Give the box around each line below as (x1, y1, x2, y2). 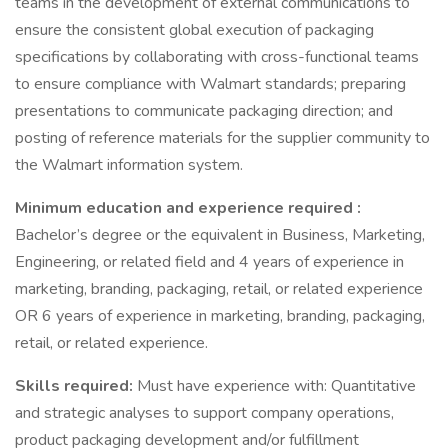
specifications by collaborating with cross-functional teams (15, 46, 419, 68)
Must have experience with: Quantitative (137, 375, 416, 397)
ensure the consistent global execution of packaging (15, 19, 374, 41)
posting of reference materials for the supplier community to (15, 127, 430, 149)
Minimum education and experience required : (15, 197, 361, 219)
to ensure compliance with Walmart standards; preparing (15, 73, 406, 95)
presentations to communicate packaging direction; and (15, 100, 393, 122)
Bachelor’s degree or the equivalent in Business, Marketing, (15, 224, 425, 246)
